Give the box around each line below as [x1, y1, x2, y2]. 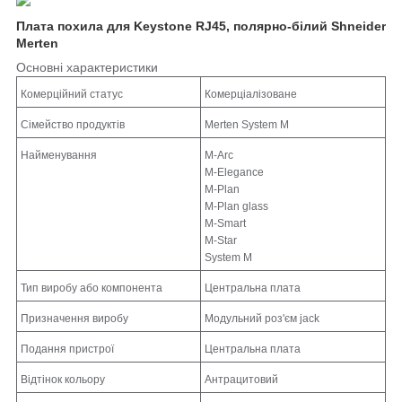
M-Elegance [205, 165, 264, 179]
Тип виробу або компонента [21, 281, 162, 294]
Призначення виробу [21, 311, 128, 325]
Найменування [21, 148, 97, 162]
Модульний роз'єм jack [205, 311, 319, 325]
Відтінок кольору [21, 372, 105, 386]
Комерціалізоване [205, 87, 297, 100]
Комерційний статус [21, 87, 123, 100]
